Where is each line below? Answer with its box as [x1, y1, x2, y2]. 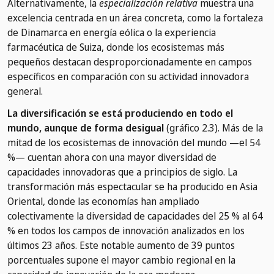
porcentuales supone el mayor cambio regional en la [7, 253, 235, 267]
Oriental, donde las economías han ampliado [7, 194, 199, 209]
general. [7, 84, 43, 98]
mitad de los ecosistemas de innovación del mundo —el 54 [7, 136, 261, 150]
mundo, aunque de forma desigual [7, 121, 164, 135]
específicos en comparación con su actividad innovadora [7, 70, 249, 84]
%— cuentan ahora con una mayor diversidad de [7, 150, 217, 165]
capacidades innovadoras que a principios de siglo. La [7, 165, 237, 179]
